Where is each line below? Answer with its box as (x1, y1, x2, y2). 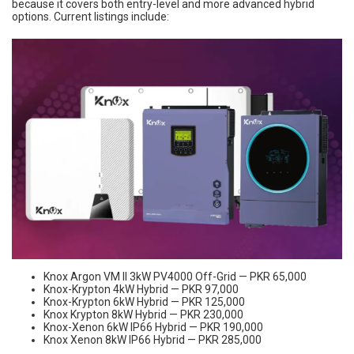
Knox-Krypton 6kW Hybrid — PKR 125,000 (43, 295, 245, 308)
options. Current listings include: (12, 10, 169, 24)
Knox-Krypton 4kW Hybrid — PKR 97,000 (43, 282, 239, 296)
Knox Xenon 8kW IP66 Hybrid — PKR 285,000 (43, 333, 262, 346)
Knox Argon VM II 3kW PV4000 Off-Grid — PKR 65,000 (43, 269, 307, 283)
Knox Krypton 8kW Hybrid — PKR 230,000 (43, 307, 243, 321)
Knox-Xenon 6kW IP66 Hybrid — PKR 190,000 (43, 320, 263, 333)
